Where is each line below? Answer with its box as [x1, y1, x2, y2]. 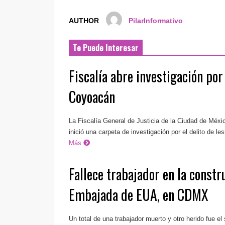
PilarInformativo [129, 17, 183, 25]
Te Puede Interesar [73, 42, 139, 54]
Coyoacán [69, 86, 116, 107]
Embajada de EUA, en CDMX [69, 184, 209, 205]
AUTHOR [69, 17, 99, 25]
